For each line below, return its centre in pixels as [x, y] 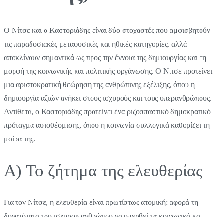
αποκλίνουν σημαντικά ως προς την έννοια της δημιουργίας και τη [105, 57]
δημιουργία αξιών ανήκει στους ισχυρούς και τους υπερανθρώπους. [108, 98]
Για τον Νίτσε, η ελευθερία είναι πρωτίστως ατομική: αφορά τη [101, 202]
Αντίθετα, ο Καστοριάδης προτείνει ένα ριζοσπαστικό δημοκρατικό [107, 111]
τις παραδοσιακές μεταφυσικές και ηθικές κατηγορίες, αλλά [95, 44]
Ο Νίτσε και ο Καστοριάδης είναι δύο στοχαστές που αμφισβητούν [107, 30]
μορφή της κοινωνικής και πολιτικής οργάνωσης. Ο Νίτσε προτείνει [108, 71]
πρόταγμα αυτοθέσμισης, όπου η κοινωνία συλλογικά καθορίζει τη [107, 125]
